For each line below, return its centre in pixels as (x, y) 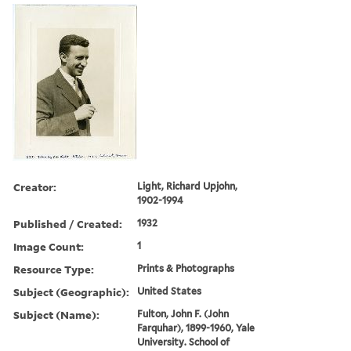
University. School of (184, 342)
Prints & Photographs (186, 268)
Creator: (35, 186)
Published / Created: (68, 223)
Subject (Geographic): (71, 291)
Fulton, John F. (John (183, 313)
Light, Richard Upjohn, (188, 186)
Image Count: (49, 246)
